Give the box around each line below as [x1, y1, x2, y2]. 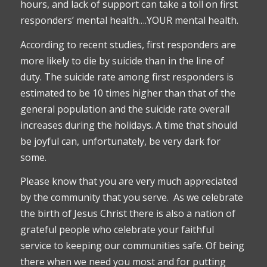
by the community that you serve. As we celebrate [20, 191, 243, 204]
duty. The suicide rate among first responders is [20, 70, 234, 83]
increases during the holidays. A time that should [20, 118, 237, 132]
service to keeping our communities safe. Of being [20, 239, 244, 253]
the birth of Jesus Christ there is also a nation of [20, 207, 235, 221]
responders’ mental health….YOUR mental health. [20, 14, 238, 27]
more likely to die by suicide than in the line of [20, 54, 224, 67]
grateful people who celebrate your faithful [20, 223, 214, 237]
